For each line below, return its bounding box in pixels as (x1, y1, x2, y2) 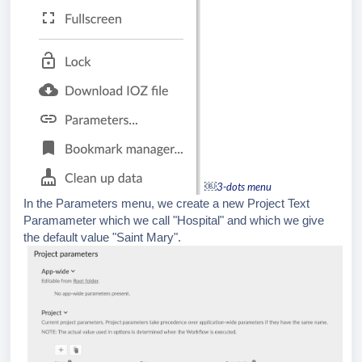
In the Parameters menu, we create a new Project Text (23, 196, 309, 211)
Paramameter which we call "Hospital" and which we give (23, 213, 324, 228)
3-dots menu (217, 180, 271, 194)
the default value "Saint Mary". (23, 230, 181, 245)
